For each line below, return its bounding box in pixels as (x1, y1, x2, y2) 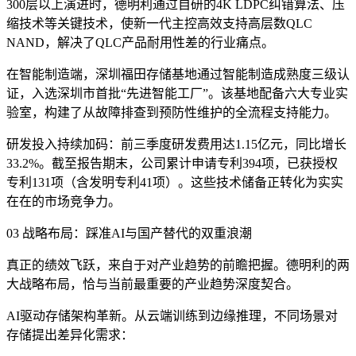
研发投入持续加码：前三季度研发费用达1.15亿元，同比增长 (6, 137, 346, 151)
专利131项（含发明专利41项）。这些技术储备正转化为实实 (6, 175, 343, 189)
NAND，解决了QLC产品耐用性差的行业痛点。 (6, 35, 274, 49)
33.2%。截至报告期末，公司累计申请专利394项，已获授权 (6, 156, 338, 170)
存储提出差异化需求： (6, 327, 133, 342)
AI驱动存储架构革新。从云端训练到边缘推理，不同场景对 (6, 308, 338, 323)
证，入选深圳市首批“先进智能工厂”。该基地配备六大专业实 (6, 86, 348, 100)
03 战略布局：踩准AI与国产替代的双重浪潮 (6, 226, 252, 240)
